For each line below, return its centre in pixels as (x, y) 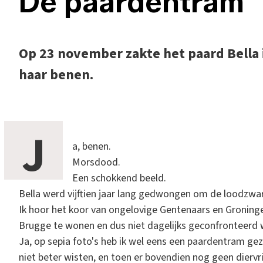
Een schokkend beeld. (119, 178)
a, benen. (92, 146)
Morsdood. (96, 162)
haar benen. (56, 75)
